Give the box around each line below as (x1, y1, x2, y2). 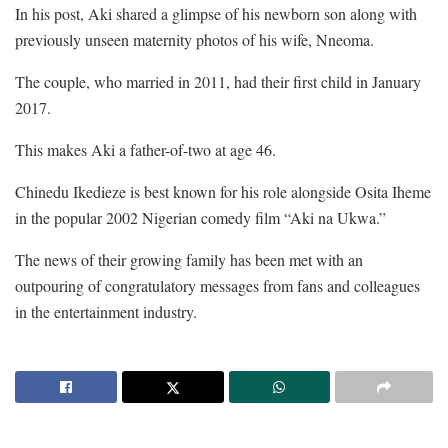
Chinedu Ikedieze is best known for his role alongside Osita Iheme (15, 181, 431, 203)
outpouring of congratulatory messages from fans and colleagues (15, 275, 420, 297)
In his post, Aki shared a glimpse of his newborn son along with (15, 3, 417, 25)
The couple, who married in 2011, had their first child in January (15, 71, 421, 93)
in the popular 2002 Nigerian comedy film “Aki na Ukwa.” (15, 207, 386, 229)
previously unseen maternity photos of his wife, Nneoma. (15, 29, 374, 51)
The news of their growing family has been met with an (15, 249, 363, 271)
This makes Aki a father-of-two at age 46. (15, 139, 276, 161)
